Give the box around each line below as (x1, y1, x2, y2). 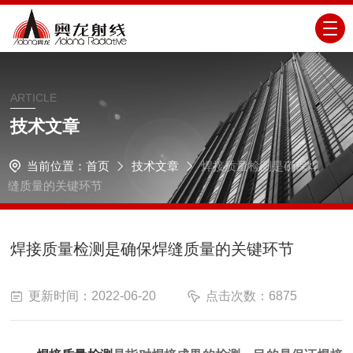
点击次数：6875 (206, 289, 298, 303)
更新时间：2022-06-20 (28, 289, 157, 303)
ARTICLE (10, 91, 58, 104)
